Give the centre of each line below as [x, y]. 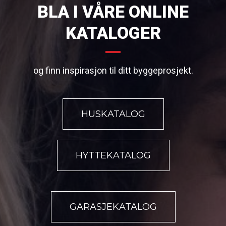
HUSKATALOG [113, 114]
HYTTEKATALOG [113, 156]
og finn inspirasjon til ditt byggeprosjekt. [113, 71]
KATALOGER [113, 33]
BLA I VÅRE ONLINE [113, 12]
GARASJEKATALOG [113, 207]
